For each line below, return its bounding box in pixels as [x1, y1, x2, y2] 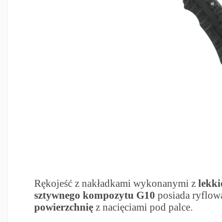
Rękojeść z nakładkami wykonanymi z [34, 177, 196, 189]
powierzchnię [34, 201, 94, 213]
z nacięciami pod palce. [93, 201, 193, 213]
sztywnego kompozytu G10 [34, 189, 156, 201]
